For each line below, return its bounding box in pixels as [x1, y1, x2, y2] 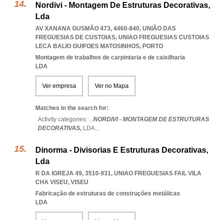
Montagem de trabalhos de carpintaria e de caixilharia [35, 54, 185, 61]
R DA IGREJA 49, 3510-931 [35, 170, 111, 177]
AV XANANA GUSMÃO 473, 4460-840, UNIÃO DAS [35, 25, 176, 32]
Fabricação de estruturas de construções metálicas [35, 190, 180, 197]
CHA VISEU [35, 179, 68, 186]
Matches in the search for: [35, 105, 109, 111]
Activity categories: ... [38, 116, 93, 123]
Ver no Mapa [95, 82, 129, 89]
